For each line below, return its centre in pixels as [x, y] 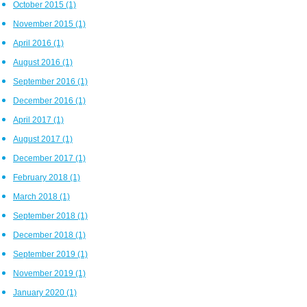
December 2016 [44, 100]
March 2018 [36, 196]
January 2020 [40, 292]
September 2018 [45, 216]
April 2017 [33, 120]
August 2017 [38, 139]
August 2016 [38, 62]
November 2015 [44, 24]
